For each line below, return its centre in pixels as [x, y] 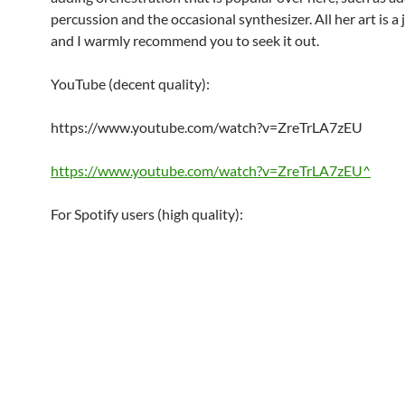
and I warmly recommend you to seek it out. [185, 40]
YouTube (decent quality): [130, 84]
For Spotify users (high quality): [147, 214]
